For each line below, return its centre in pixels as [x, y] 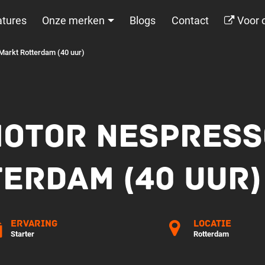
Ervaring [34, 224]
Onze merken [74, 21]
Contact [190, 21]
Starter [23, 234]
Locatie [213, 224]
